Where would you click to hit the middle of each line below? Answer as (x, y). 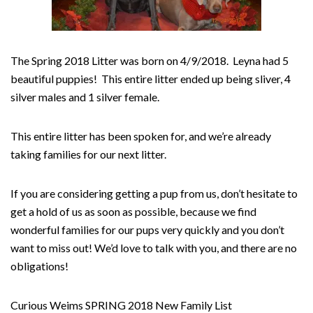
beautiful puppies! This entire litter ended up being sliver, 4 (151, 79)
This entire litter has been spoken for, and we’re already (141, 136)
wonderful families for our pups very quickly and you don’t (147, 230)
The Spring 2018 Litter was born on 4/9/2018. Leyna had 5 (150, 60)
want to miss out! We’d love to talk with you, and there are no (154, 248)
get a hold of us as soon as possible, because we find (133, 211)
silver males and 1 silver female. (86, 97)
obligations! (39, 266)
